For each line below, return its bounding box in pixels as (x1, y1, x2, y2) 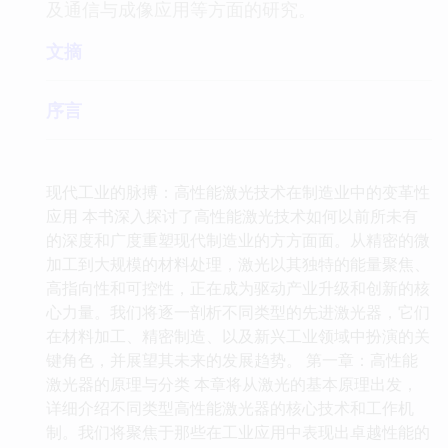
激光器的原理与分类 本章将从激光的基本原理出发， (46, 372, 418, 395)
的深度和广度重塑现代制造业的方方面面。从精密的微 (46, 228, 430, 251)
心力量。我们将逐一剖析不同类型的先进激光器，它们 (46, 300, 430, 323)
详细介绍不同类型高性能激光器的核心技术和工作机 (46, 396, 414, 419)
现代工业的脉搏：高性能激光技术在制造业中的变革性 (46, 180, 430, 203)
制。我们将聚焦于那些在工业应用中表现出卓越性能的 (46, 420, 430, 443)
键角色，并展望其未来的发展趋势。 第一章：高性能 (46, 348, 418, 371)
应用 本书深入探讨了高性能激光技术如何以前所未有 (46, 204, 418, 227)
